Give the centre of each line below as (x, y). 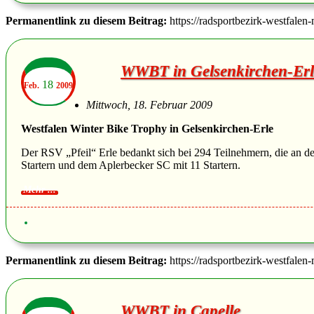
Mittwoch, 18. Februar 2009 (149, 104)
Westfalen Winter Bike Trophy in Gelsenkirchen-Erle (147, 128)
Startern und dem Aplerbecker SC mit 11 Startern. (131, 165)
